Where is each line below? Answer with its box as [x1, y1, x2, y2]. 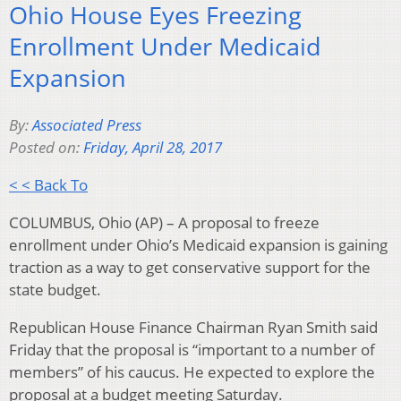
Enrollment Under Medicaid [9, 30, 321, 64]
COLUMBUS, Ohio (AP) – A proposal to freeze [9, 211, 320, 233]
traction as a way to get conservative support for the [9, 256, 371, 277]
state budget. [9, 278, 101, 300]
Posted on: [9, 136, 83, 158]
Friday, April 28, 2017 [83, 136, 222, 158]
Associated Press [32, 114, 141, 135]
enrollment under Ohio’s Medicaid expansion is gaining [9, 234, 388, 255]
